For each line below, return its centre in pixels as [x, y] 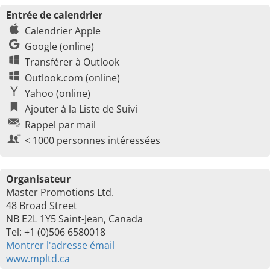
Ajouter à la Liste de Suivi [81, 109]
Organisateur [38, 179]
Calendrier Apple [63, 31]
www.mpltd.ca [38, 259]
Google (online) [59, 46]
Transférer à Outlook [72, 62]
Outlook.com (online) [72, 78]
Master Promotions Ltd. [60, 192]
